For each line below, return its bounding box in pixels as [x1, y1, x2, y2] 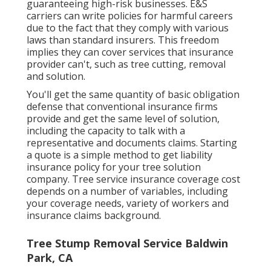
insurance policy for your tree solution [27, 160, 201, 174]
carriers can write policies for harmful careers [27, 8, 233, 22]
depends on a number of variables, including [27, 184, 228, 198]
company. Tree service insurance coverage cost [27, 172, 240, 186]
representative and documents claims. [27, 135, 200, 149]
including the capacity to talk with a [27, 123, 185, 137]
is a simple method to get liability [61, 148, 212, 162]
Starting [200, 135, 237, 149]
